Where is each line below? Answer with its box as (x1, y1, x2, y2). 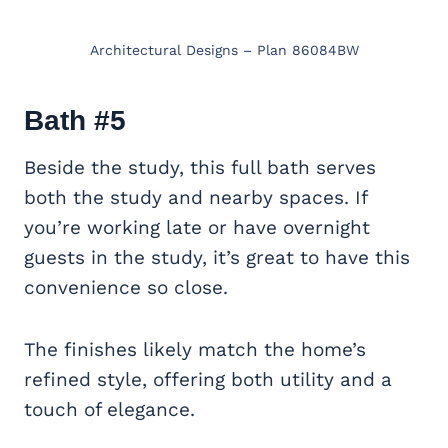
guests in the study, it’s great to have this (24, 245, 410, 269)
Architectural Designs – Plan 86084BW (89, 41, 359, 58)
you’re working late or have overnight (24, 215, 370, 239)
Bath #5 (24, 104, 126, 136)
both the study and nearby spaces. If (24, 185, 367, 209)
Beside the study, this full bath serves (24, 155, 376, 179)
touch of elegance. (24, 397, 195, 421)
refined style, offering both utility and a (24, 367, 392, 391)
